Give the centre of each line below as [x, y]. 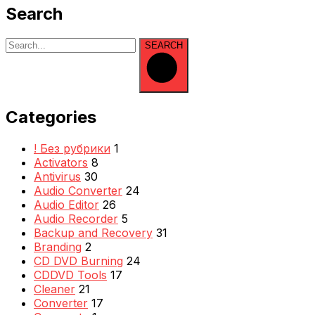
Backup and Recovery [93, 233]
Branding [58, 247]
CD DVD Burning [78, 261]
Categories [51, 117]
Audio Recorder [76, 219]
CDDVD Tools [70, 275]
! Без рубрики [72, 149]
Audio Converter [78, 191]
